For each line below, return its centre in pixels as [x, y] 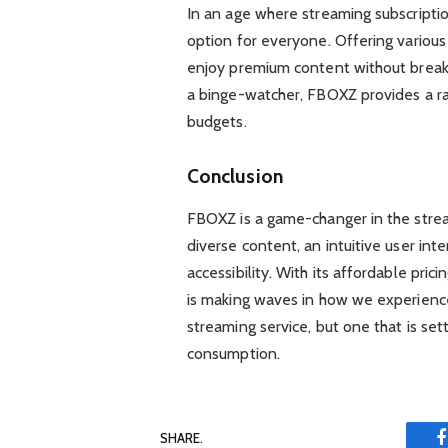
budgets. [216, 122]
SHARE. [181, 437]
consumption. [233, 354]
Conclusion [234, 175]
